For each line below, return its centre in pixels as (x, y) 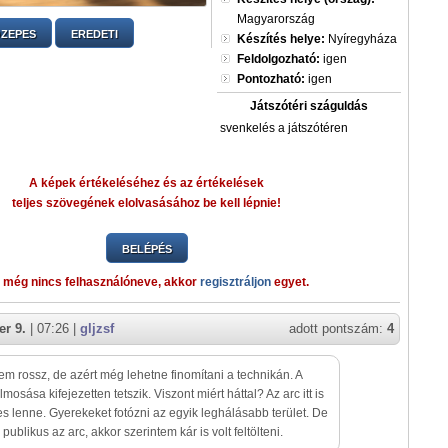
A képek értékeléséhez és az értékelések (146, 183)
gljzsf (97, 328)
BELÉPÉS (146, 249)
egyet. (290, 282)
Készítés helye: (281, 39)
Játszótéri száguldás (309, 106)
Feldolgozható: (278, 59)
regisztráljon (235, 282)
